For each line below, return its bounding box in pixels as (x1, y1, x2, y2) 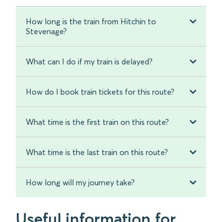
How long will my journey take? (26, 177, 135, 188)
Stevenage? (26, 26, 67, 37)
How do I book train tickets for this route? (26, 87, 174, 97)
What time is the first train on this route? (26, 117, 169, 127)
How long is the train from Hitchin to (26, 16, 156, 27)
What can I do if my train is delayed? (26, 56, 153, 67)
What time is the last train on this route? (26, 147, 168, 158)
